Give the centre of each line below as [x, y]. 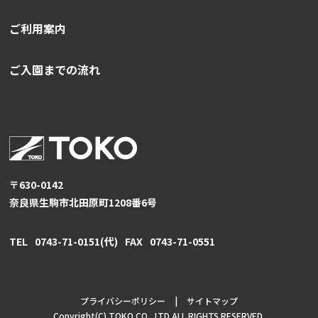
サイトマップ [212, 301]
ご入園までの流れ [55, 69]
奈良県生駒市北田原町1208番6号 [83, 203]
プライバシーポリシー [123, 301]
